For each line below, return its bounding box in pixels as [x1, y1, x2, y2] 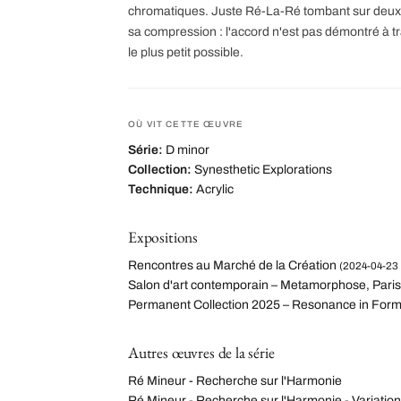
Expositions [128, 226, 199, 247]
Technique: [128, 182, 193, 196]
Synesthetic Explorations [194, 162, 332, 176]
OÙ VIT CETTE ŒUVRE [128, 118, 244, 129]
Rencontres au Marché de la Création [128, 258, 337, 272]
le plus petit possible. [128, 45, 243, 59]
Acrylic [196, 182, 234, 196]
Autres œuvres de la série [128, 341, 275, 363]
